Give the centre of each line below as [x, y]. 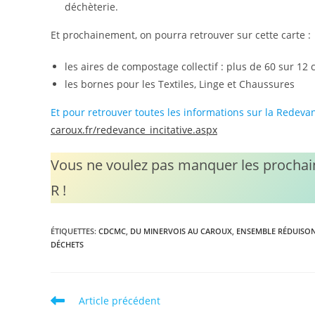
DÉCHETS [67, 245]
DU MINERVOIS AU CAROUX [181, 231]
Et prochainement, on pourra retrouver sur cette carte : [181, 35]
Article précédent [120, 301]
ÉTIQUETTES [72, 231]
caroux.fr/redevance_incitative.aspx [134, 130]
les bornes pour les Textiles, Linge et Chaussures [180, 84]
